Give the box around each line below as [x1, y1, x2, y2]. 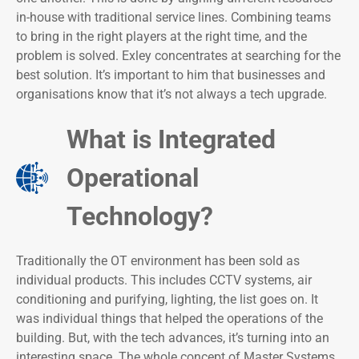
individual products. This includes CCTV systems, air [16, 272, 312, 288]
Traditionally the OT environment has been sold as [16, 253, 300, 269]
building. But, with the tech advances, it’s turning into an [16, 330, 329, 346]
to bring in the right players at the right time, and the [16, 29, 307, 45]
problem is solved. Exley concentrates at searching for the [16, 48, 341, 64]
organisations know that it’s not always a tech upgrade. [16, 87, 327, 103]
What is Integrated [67, 124, 276, 155]
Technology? [67, 201, 213, 232]
